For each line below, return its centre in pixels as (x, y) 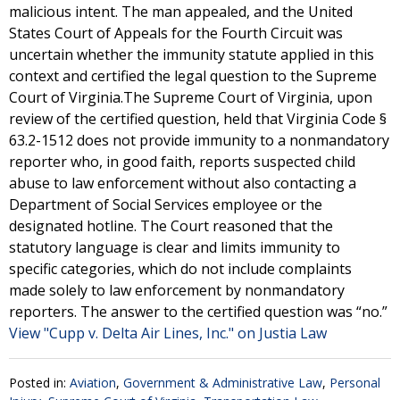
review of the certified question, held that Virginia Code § (198, 119)
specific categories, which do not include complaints (180, 269)
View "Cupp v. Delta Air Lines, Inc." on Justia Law (168, 333)
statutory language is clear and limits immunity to (175, 247)
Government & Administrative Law (223, 383)
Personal (355, 383)
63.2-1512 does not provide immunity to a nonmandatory (199, 140)
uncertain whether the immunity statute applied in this (192, 54)
